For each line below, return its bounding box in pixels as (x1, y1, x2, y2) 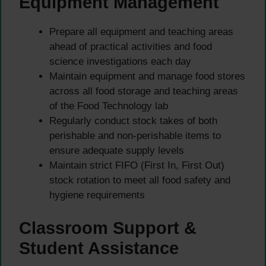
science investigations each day (49, 56, 191, 68)
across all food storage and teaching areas (49, 85, 238, 97)
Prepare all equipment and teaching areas (49, 26, 233, 38)
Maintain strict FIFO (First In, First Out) (49, 160, 224, 172)
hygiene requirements (49, 189, 145, 201)
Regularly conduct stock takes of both (49, 115, 217, 127)
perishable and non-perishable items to (49, 130, 221, 142)
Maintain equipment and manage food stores (49, 71, 245, 83)
